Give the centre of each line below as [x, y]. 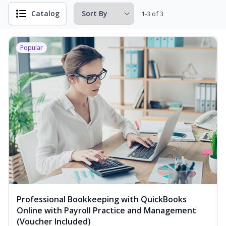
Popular [32, 48]
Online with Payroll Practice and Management [106, 211]
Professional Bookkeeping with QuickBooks [102, 200]
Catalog [45, 13]
